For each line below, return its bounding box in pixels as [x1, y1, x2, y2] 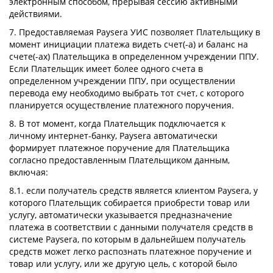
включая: [9, 166, 48, 178]
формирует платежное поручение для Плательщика [9, 142, 230, 154]
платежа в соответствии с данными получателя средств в [9, 221, 253, 233]
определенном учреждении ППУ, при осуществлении [9, 75, 235, 87]
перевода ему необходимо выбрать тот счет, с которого [9, 87, 244, 99]
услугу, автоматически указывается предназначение [9, 209, 232, 221]
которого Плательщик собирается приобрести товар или [9, 197, 250, 208]
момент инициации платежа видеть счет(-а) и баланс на [9, 38, 248, 50]
